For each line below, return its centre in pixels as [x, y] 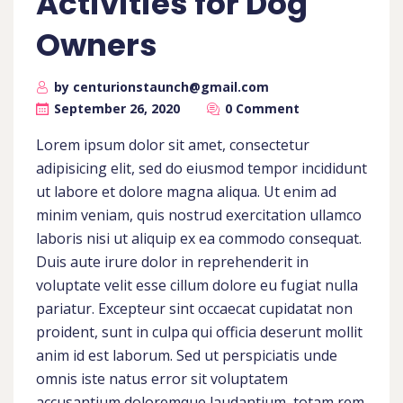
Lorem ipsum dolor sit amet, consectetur [173, 145]
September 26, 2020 [117, 108]
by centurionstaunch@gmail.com [161, 87]
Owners [97, 45]
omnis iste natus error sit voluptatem [162, 379]
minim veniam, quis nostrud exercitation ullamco [199, 215]
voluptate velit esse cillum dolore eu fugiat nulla [197, 285]
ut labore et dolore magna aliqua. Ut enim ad [186, 192]
